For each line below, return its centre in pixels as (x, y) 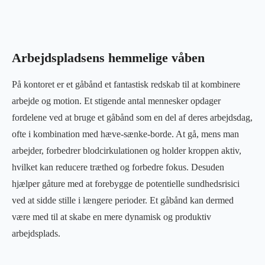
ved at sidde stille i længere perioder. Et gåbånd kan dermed (123, 200)
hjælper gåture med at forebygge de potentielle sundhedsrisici (126, 183)
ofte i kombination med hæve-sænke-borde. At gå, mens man (125, 134)
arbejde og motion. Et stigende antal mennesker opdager (116, 101)
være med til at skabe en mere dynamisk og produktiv (112, 216)
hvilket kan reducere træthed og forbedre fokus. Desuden (118, 167)
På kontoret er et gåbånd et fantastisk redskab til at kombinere (126, 84)
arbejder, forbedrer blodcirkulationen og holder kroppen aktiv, (127, 150)
